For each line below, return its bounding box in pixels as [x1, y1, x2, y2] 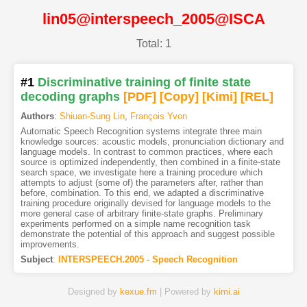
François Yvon [130, 111, 187, 122]
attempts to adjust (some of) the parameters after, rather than [20, 177, 263, 188]
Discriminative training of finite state [37, 75, 251, 90]
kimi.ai [213, 286, 240, 297]
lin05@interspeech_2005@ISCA [42, 10, 265, 27]
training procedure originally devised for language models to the [20, 198, 271, 209]
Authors [20, 111, 54, 122]
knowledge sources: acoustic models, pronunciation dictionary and [20, 136, 284, 147]
